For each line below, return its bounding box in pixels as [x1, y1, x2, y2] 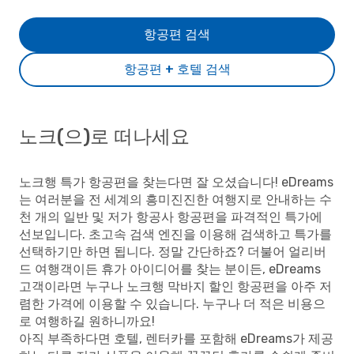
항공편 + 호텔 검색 [123, 62, 231, 77]
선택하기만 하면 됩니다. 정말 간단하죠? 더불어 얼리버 [19, 244, 326, 259]
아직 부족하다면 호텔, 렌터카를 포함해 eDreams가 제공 [19, 331, 333, 346]
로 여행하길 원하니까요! [19, 314, 155, 329]
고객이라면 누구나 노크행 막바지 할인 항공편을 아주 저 [19, 279, 332, 294]
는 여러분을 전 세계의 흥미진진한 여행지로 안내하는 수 [19, 192, 332, 207]
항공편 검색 [144, 27, 210, 42]
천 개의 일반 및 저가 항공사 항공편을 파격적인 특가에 [19, 209, 322, 224]
